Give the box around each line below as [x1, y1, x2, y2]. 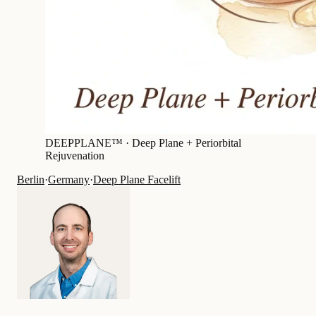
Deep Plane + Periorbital [132, 137, 241, 150]
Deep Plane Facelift [93, 174, 181, 186]
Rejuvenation [45, 150, 104, 162]
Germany [48, 174, 90, 186]
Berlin [17, 174, 44, 186]
